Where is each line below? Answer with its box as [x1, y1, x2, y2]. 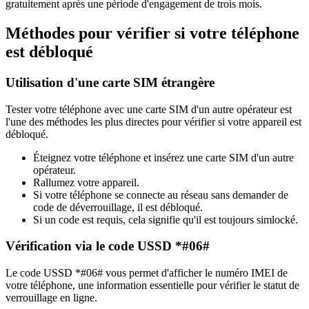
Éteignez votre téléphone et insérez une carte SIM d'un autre [33, 151, 294, 163]
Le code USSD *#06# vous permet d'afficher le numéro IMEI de [6, 267, 288, 279]
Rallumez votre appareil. [33, 176, 139, 188]
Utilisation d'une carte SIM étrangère [6, 74, 215, 90]
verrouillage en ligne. [6, 292, 97, 304]
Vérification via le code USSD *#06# [6, 239, 210, 254]
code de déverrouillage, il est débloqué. [33, 201, 203, 213]
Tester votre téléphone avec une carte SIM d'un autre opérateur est [6, 103, 292, 115]
